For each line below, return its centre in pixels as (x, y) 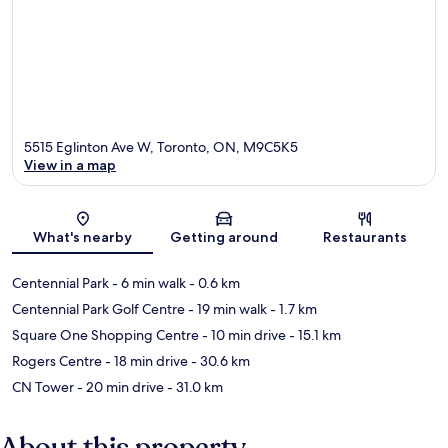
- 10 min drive (242, 335)
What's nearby (83, 237)
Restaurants (365, 237)
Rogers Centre (57, 361)
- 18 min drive (145, 361)
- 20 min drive (119, 387)
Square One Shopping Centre (105, 335)
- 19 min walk (226, 309)
